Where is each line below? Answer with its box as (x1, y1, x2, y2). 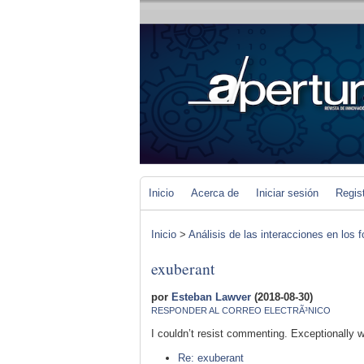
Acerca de (191, 187, 239, 199)
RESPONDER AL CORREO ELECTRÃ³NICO (151, 305, 331, 315)
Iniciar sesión (256, 187, 318, 199)
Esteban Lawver (171, 290, 251, 303)
